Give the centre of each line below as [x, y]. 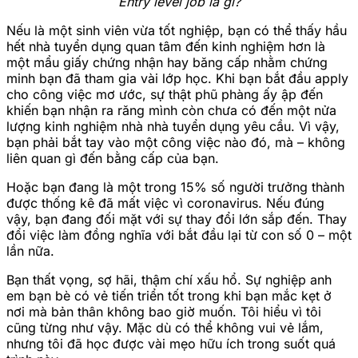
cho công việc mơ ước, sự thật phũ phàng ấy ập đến [165, 94]
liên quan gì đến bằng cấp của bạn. [113, 158]
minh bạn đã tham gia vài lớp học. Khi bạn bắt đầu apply [177, 78]
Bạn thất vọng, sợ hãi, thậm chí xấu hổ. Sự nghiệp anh [169, 279]
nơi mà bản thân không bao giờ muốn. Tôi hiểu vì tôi [164, 311]
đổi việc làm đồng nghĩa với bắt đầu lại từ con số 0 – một [179, 235]
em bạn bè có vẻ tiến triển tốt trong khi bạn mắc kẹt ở [169, 295]
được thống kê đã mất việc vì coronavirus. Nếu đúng [165, 203]
